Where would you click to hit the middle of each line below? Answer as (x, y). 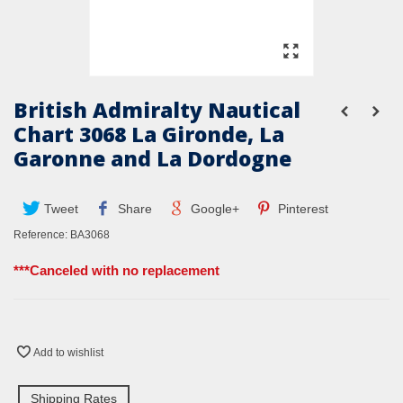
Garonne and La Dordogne (152, 159)
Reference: (40, 235)
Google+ (213, 209)
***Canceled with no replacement (116, 271)
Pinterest (302, 209)
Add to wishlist (68, 353)
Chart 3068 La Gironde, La (149, 134)
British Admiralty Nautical (157, 110)
